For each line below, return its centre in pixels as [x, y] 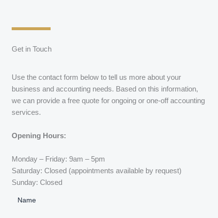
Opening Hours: [39, 136]
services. [26, 113]
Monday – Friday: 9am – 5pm [58, 159]
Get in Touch [32, 49]
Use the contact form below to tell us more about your [96, 78]
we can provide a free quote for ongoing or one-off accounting [108, 101]
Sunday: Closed [37, 183]
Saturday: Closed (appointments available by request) [97, 171]
